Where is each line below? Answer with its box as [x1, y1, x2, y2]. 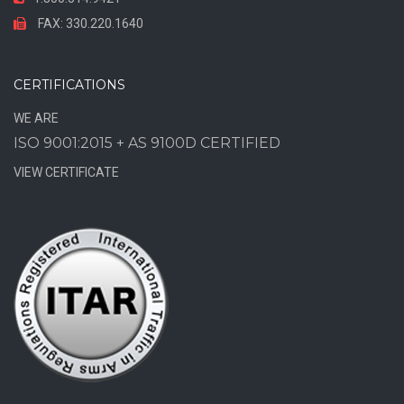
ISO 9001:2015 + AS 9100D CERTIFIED [14, 134, 280, 151]
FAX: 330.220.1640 [35, 16, 143, 31]
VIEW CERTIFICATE [14, 165, 119, 179]
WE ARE [14, 111, 59, 125]
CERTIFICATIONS [14, 77, 125, 93]
